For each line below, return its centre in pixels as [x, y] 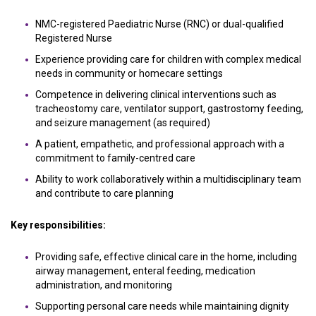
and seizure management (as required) [123, 123]
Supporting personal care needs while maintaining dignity [162, 306]
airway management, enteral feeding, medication [145, 271]
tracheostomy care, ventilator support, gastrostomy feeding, [169, 109]
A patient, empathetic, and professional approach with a [160, 144]
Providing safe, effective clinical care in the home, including [166, 257]
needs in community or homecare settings [129, 73]
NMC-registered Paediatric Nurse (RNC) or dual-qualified [159, 24]
